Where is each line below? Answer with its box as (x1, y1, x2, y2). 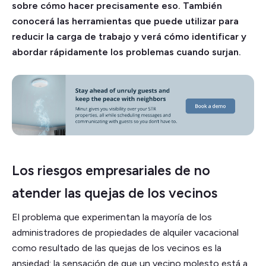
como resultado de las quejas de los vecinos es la (12, 242, 221, 254)
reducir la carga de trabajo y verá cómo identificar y (12, 30, 246, 42)
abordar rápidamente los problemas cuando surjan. (12, 46, 241, 58)
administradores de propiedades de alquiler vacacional (12, 226, 239, 238)
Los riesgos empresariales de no (12, 161, 210, 179)
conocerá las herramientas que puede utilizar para (12, 15, 239, 27)
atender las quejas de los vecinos (12, 184, 217, 201)
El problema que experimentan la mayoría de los (12, 211, 212, 223)
